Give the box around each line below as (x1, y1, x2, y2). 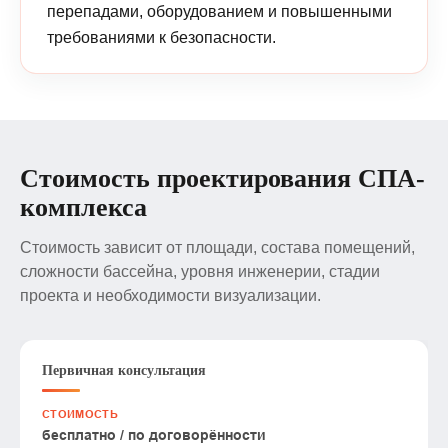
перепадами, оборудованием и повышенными (47, 2, 392, 20)
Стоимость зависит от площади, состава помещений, (20, 238, 415, 256)
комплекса (20, 192, 147, 222)
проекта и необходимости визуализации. (20, 286, 321, 304)
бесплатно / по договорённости (42, 426, 266, 443)
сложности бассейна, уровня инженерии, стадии (20, 262, 380, 280)
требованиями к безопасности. (47, 28, 276, 46)
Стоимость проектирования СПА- (20, 163, 425, 193)
